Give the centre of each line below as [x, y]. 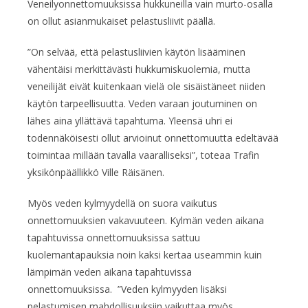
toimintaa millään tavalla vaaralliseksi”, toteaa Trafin [143, 155]
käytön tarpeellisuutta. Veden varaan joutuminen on [142, 103]
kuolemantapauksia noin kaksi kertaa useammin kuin [145, 254]
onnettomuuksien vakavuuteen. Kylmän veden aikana [146, 220]
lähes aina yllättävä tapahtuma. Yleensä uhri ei [130, 120]
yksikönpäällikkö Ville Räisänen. [96, 172]
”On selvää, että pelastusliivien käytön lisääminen [136, 52]
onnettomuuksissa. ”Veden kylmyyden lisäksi [127, 289]
